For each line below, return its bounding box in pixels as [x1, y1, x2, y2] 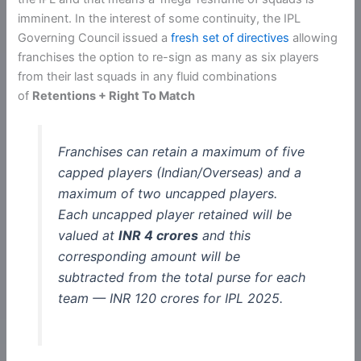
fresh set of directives [171, 30, 290, 45]
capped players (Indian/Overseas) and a [57, 164, 301, 181]
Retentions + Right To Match [32, 88, 196, 103]
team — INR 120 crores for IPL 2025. [57, 290, 283, 307]
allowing [289, 30, 338, 45]
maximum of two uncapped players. [57, 185, 277, 202]
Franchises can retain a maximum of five [57, 143, 305, 160]
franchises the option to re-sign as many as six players [18, 49, 320, 64]
